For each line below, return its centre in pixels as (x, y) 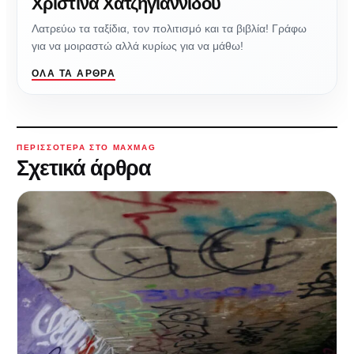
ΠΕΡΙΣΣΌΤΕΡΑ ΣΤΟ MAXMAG (87, 147)
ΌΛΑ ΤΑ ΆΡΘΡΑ (74, 73)
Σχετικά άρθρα (84, 168)
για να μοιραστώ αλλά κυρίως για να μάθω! (137, 45)
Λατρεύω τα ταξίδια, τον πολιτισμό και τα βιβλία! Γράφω (169, 28)
